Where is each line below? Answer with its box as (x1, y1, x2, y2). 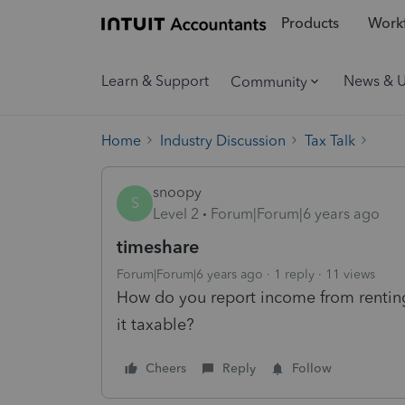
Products (280, 14, 339, 33)
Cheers (146, 360, 186, 376)
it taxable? (117, 314, 199, 334)
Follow (292, 360, 332, 376)
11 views (325, 266, 375, 282)
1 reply (274, 266, 315, 282)
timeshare (117, 235, 199, 258)
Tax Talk (305, 131, 355, 149)
